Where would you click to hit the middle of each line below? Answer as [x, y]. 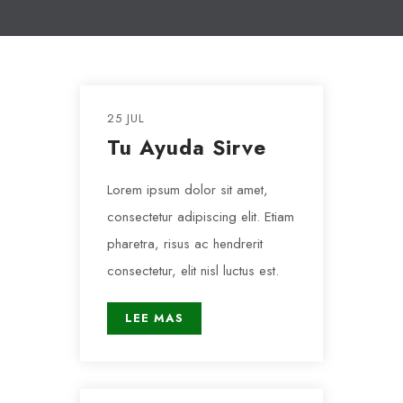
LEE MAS [154, 318]
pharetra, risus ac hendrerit [185, 244]
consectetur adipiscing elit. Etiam [201, 217]
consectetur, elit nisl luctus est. [193, 271]
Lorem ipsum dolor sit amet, [188, 190]
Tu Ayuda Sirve [187, 148]
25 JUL [126, 118]
